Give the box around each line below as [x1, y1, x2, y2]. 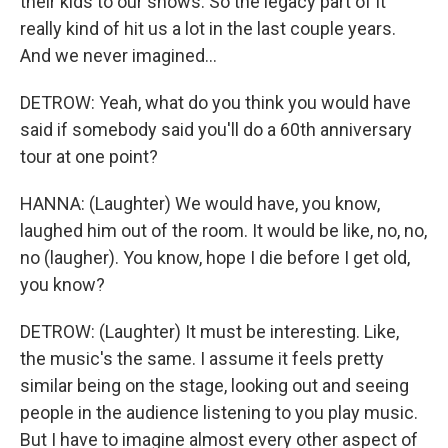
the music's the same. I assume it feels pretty [20, 348, 384, 369]
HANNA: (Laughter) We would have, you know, [20, 193, 380, 214]
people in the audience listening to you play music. [20, 402, 418, 423]
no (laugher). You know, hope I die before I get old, [20, 247, 410, 268]
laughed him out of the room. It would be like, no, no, [20, 220, 427, 241]
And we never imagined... [20, 45, 217, 66]
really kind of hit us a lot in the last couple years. [20, 18, 396, 39]
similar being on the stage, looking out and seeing [20, 375, 409, 396]
